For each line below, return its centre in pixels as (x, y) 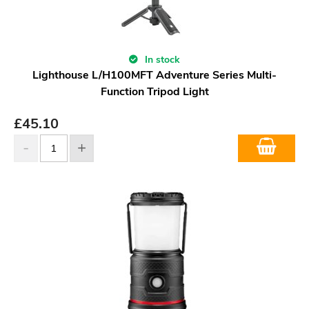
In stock (161, 59)
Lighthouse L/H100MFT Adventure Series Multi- (154, 75)
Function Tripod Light (154, 91)
